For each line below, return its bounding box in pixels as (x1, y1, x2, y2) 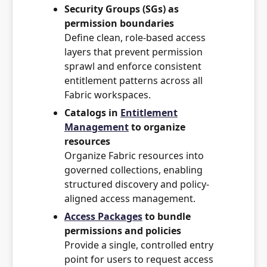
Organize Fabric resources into (64, 149, 204, 162)
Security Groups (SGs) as (64, 2, 179, 15)
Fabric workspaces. (64, 88, 151, 101)
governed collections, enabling (64, 163, 203, 176)
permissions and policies (64, 224, 181, 237)
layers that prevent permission (64, 45, 203, 58)
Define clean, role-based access (64, 31, 206, 44)
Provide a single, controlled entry (64, 238, 213, 252)
